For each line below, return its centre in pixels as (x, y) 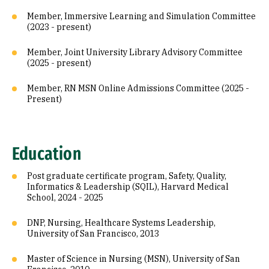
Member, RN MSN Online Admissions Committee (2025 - (138, 88)
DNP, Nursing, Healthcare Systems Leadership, (121, 223)
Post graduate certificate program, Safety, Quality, (127, 176)
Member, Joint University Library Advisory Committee (135, 52)
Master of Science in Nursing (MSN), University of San (134, 259)
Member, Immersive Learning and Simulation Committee (141, 16)
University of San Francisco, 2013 (93, 234)
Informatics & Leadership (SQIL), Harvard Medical (128, 187)
